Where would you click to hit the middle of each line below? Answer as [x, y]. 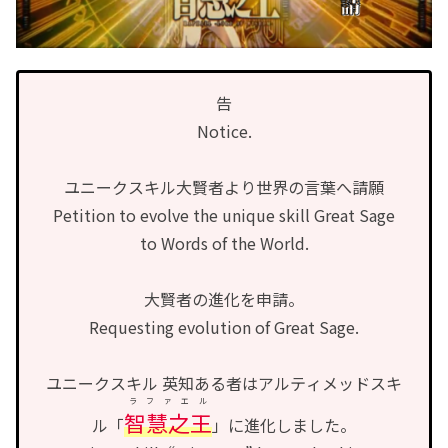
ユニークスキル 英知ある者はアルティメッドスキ [224, 383]
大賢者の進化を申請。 [224, 299]
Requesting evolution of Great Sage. [224, 327]
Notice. [224, 131]
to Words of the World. [224, 243]
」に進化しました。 [284, 425]
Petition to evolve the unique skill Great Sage [224, 215]
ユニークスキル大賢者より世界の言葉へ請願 [224, 187]
